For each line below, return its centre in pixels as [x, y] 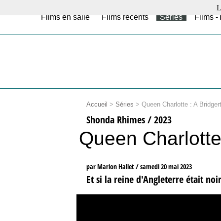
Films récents [125, 17]
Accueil [97, 104]
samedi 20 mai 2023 [166, 167]
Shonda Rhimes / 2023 [129, 120]
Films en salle [66, 17]
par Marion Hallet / [113, 167]
